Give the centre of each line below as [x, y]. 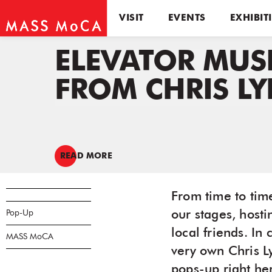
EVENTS [187, 18]
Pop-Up [20, 213]
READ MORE [86, 156]
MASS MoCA [30, 237]
